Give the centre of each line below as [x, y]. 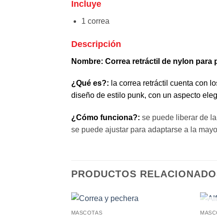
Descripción [96, 44]
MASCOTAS [87, 213]
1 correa [95, 21]
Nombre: [87, 61]
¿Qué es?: [90, 83]
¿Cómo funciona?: [107, 118]
